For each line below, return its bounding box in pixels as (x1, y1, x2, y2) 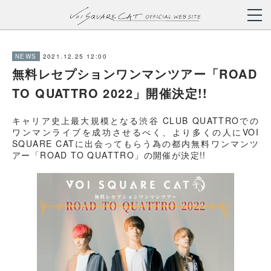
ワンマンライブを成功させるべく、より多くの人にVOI (12, 126, 259, 138)
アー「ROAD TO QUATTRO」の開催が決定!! (12, 149, 206, 161)
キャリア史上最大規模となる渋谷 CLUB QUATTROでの (12, 114, 259, 126)
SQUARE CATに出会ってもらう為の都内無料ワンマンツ (12, 137, 259, 149)
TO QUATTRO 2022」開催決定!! (12, 84, 208, 102)
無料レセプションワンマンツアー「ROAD (12, 65, 257, 82)
